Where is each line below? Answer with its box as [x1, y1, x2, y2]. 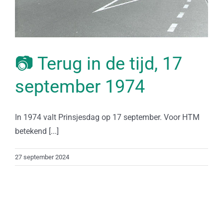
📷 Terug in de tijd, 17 [15, 53, 182, 74]
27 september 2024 [15, 153, 69, 161]
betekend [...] [15, 126, 59, 136]
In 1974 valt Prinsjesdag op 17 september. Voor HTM [15, 112, 200, 122]
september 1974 [15, 76, 145, 97]
